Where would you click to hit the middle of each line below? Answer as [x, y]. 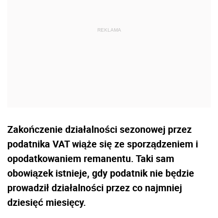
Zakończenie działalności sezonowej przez [100, 129]
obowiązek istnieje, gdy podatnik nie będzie [101, 173]
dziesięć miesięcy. [47, 202]
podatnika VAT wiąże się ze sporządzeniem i [103, 144]
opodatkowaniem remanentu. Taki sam [91, 159]
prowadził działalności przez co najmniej [95, 188]
